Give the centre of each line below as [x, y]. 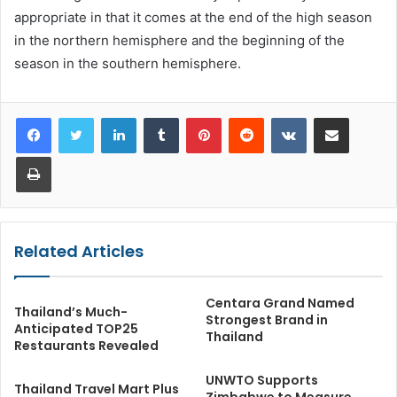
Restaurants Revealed [86, 345]
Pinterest [246, 117]
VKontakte [334, 117]
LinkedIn [159, 117]
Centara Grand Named [280, 303]
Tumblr [197, 117]
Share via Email [362, 117]
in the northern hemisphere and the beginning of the [179, 40]
